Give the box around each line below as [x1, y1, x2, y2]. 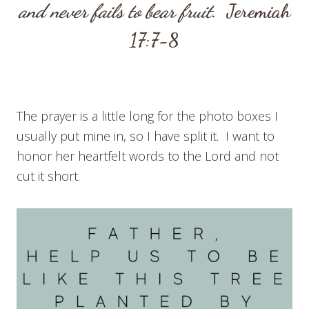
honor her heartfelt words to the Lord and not [17, 148, 279, 165]
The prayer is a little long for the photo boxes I [17, 108, 278, 125]
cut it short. [17, 168, 80, 185]
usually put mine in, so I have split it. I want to [17, 128, 275, 145]
